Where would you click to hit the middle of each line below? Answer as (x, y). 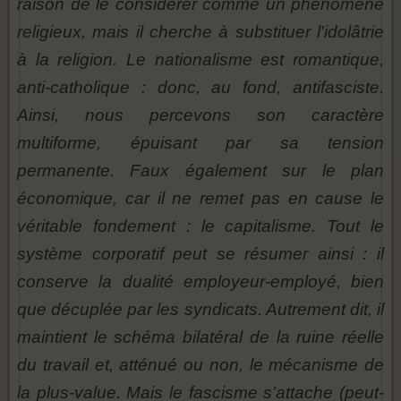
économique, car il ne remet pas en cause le (200, 199)
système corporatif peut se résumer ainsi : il (200, 254)
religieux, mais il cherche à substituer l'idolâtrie (200, 32)
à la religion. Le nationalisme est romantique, (200, 60)
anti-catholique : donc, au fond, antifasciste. (200, 88)
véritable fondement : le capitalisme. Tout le (200, 226)
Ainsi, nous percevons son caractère (200, 115)
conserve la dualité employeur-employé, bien (200, 282)
